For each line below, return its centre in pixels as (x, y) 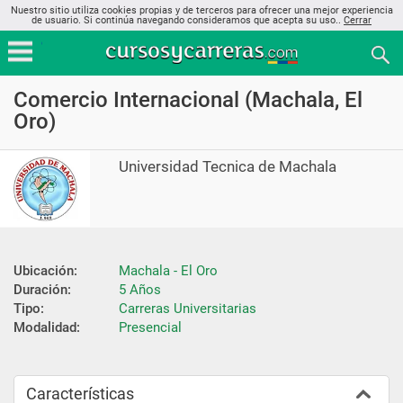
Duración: (42, 289)
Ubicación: (45, 270)
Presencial (150, 327)
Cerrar (358, 20)
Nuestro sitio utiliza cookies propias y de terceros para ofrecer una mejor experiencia (201, 10)
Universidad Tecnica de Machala (228, 166)
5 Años (140, 289)
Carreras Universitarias (188, 308)
